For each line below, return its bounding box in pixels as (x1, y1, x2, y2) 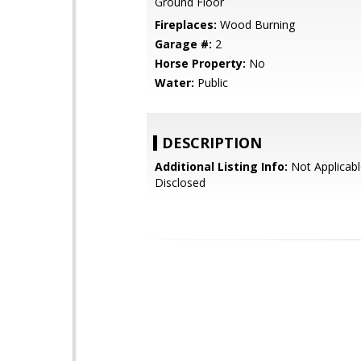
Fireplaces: (155, 17, 217, 32)
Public (194, 75, 228, 90)
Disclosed (155, 175, 205, 190)
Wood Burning (217, 17, 295, 32)
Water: (155, 75, 194, 90)
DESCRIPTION (162, 133, 262, 152)
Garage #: (155, 36, 212, 52)
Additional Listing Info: (155, 159, 288, 174)
